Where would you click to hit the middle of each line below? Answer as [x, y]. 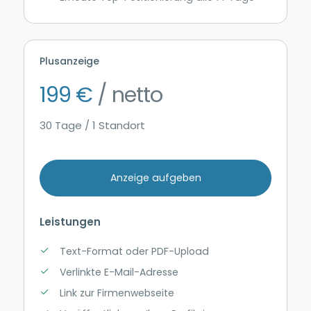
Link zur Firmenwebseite [117, 293]
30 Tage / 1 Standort [93, 125]
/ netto [128, 94]
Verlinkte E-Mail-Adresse [119, 272]
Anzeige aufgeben [155, 177]
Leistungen [70, 222]
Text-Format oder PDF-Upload [134, 251]
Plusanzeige [70, 61]
